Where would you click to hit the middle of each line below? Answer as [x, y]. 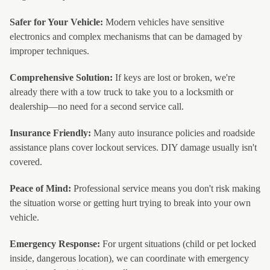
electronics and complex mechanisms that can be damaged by [126, 36]
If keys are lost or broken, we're [174, 77]
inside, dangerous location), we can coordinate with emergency [129, 258]
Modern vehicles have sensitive [164, 22]
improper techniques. [49, 51]
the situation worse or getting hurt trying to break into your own [130, 203]
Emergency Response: [55, 244]
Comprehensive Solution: [61, 77]
